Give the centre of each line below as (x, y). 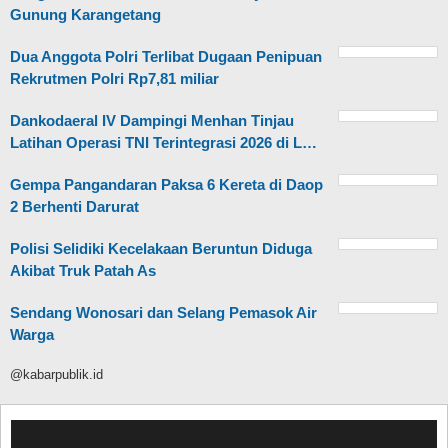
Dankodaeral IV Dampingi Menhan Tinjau (152, 121)
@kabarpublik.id (56, 375)
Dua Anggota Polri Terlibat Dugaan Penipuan (166, 57)
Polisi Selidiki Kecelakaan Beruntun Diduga (161, 249)
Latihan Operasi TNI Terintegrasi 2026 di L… (163, 143)
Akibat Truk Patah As (83, 271)
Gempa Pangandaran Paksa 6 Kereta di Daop (166, 185)
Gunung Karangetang (85, 15)
